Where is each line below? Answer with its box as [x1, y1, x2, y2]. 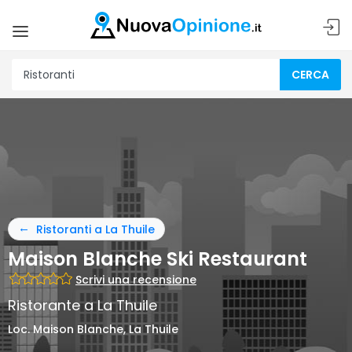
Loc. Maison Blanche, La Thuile [8, 321, 178, 337]
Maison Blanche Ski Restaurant [8, 246, 307, 272]
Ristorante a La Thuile [8, 295, 157, 315]
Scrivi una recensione [75, 272, 196, 288]
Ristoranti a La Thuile [36, 222, 155, 237]
